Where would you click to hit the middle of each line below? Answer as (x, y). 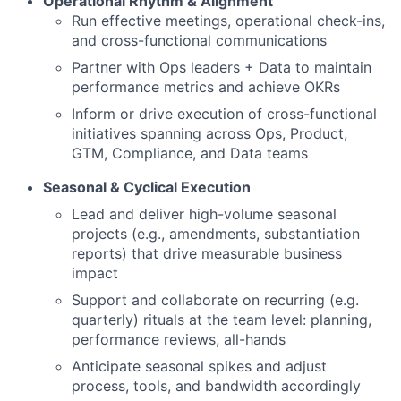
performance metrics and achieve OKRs (206, 87)
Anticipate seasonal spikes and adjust (199, 366)
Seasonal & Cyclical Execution (147, 187)
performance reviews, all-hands (179, 339)
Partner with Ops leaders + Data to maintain (222, 67)
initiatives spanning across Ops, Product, (209, 133)
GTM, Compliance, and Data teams (190, 153)
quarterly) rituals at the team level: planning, (222, 320)
